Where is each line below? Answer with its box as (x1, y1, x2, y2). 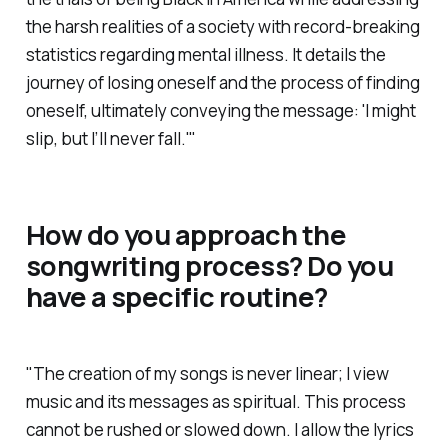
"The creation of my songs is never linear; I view (25, 362, 389, 386)
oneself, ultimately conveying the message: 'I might (25, 99, 416, 123)
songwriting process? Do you (25, 246, 393, 284)
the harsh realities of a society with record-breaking (25, 15, 420, 39)
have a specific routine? (25, 277, 328, 315)
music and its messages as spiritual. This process (25, 390, 406, 414)
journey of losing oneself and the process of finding (25, 71, 420, 95)
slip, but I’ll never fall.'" (25, 127, 196, 151)
